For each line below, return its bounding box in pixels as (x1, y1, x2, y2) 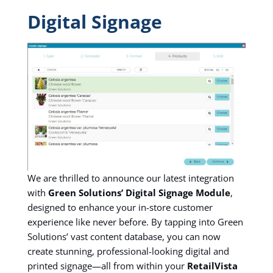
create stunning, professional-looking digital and (27, 244, 229, 257)
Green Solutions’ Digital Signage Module (48, 186, 230, 199)
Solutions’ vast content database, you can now (27, 230, 221, 243)
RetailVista (186, 259, 238, 272)
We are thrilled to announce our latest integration (27, 171, 234, 184)
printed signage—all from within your (27, 259, 187, 272)
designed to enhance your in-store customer (27, 200, 213, 213)
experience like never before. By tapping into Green (27, 215, 243, 228)
